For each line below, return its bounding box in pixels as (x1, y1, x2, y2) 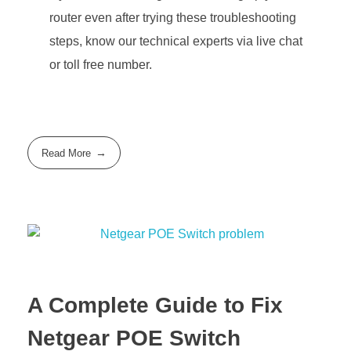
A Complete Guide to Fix (27, 293, 283, 318)
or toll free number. (49, 57, 152, 71)
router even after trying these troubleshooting (49, 10, 296, 24)
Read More (42, 147, 92, 159)
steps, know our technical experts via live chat (49, 34, 302, 48)
